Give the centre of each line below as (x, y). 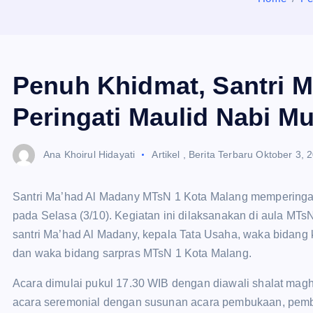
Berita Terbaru (221, 154)
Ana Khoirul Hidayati (89, 154)
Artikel (166, 154)
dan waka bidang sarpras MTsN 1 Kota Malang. (132, 253)
